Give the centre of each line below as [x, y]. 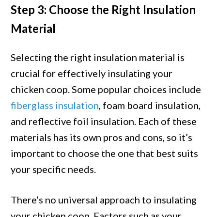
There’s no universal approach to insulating [104, 200]
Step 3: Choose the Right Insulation [103, 10]
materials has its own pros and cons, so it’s [102, 137]
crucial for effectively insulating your [92, 73]
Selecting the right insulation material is [98, 57]
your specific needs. [54, 169]
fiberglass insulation [55, 105]
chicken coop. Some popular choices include [106, 89]
